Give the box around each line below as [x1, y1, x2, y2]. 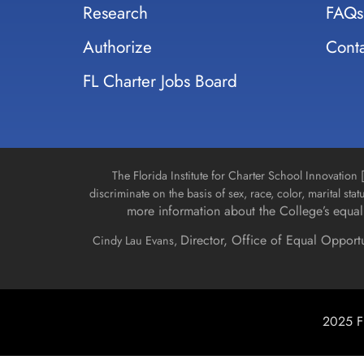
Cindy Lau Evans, [92, 232, 180, 249]
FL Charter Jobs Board [83, 69, 237, 94]
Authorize [83, 35, 152, 60]
